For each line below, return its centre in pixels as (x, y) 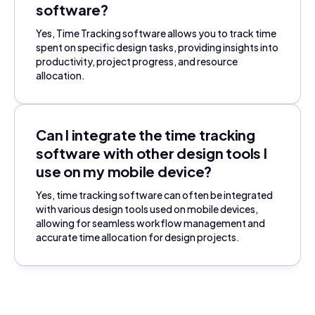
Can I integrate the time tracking (146, 135)
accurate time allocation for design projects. (138, 237)
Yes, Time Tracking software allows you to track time (156, 33)
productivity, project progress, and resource (137, 62)
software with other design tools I (152, 153)
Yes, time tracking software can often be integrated (154, 195)
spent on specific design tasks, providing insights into (157, 47)
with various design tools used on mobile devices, (147, 209)
